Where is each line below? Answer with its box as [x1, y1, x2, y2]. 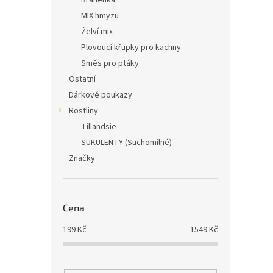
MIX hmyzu [81, 10, 119, 23]
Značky [69, 152, 95, 165]
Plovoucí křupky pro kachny [81, 41, 181, 54]
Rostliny [69, 105, 98, 118]
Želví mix [81, 26, 113, 38]
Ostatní [69, 73, 96, 86]
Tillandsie [81, 121, 116, 133]
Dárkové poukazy [69, 89, 132, 102]
